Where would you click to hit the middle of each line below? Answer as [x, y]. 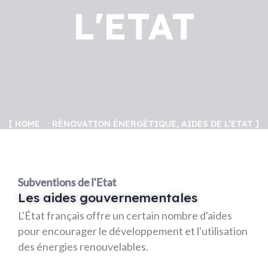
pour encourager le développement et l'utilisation [133, 231]
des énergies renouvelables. [83, 246]
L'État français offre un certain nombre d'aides [125, 215]
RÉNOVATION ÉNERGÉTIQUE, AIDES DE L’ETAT [153, 124]
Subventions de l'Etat [67, 182]
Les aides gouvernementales [108, 197]
